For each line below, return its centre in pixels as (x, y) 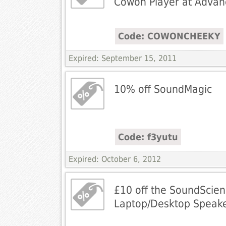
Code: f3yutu (148, 137)
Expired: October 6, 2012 (115, 159)
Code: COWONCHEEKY (169, 36)
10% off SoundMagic (163, 89)
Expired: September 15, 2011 (122, 59)
